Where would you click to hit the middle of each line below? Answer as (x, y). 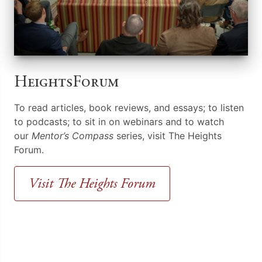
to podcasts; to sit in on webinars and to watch (119, 122)
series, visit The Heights (168, 136)
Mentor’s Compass (73, 136)
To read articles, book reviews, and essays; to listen (129, 108)
